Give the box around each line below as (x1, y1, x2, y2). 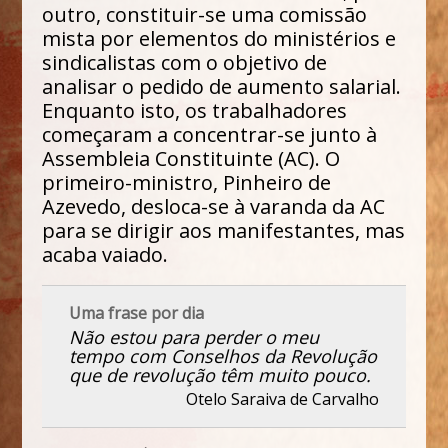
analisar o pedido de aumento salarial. (42, 72, 402, 100)
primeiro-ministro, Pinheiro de (42, 168, 332, 196)
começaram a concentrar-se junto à (42, 120, 378, 148)
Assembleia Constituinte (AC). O (42, 144, 341, 172)
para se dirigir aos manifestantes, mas (42, 216, 406, 244)
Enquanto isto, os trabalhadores (42, 96, 348, 124)
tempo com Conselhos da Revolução (69, 343, 378, 368)
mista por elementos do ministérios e (42, 24, 397, 52)
